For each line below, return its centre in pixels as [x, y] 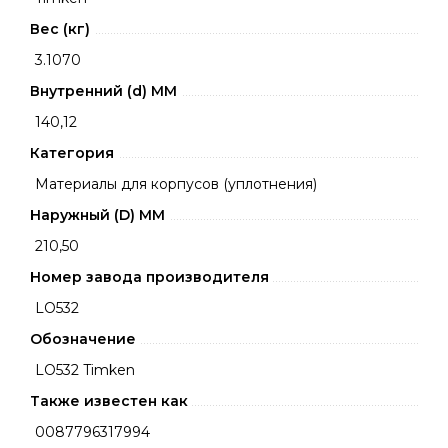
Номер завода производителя [149, 277]
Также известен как [109, 401]
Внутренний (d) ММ [103, 91]
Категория [72, 153]
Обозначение [83, 339]
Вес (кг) [60, 29]
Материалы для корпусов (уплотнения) [176, 184]
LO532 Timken [85, 370]
